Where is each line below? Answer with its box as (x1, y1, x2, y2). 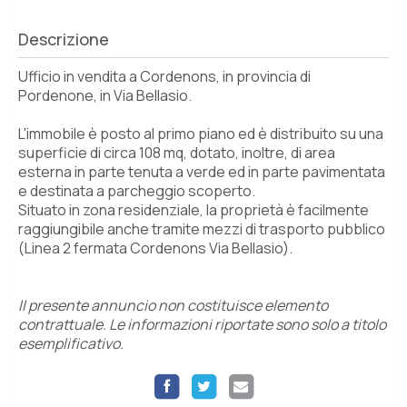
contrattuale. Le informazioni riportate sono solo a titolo (18, 313, 386, 334)
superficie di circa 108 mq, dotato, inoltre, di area (18, 142, 335, 163)
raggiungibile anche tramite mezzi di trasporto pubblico (18, 218, 385, 239)
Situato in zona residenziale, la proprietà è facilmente (18, 199, 369, 220)
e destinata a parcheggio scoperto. (18, 180, 255, 201)
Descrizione (18, 27, 109, 50)
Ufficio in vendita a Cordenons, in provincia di (18, 65, 311, 86)
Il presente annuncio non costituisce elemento (18, 294, 328, 315)
